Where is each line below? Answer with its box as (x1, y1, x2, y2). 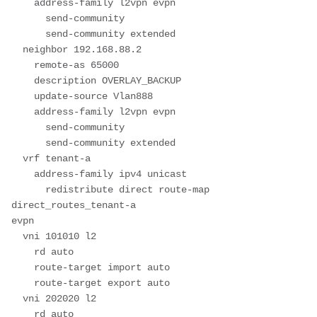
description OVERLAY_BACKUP (11, 74, 34, 86)
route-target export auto (11, 277, 34, 289)
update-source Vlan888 (11, 90, 34, 102)
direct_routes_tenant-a (11, 199, 136, 211)
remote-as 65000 (11, 59, 34, 71)
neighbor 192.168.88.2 (11, 43, 23, 55)
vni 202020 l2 (11, 292, 23, 304)
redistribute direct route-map (11, 183, 45, 195)
